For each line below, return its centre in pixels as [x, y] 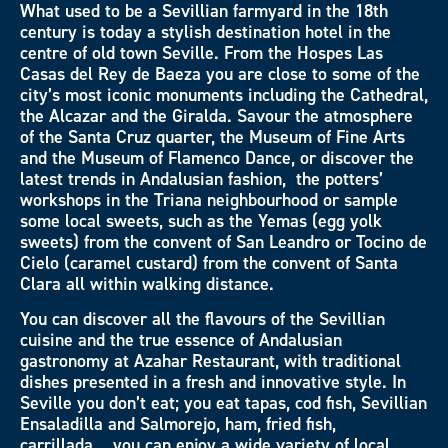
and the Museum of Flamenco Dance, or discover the [217, 157]
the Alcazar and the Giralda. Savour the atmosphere [216, 115]
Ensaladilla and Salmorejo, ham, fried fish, [178, 424]
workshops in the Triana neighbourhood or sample [209, 199]
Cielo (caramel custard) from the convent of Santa [209, 262]
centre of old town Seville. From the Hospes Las [201, 52]
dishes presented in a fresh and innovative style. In [213, 382]
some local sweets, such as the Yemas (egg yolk [201, 220]
